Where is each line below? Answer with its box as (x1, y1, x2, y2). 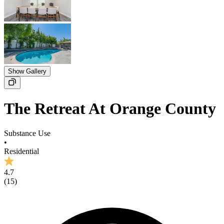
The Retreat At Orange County (4, 99, 216, 118)
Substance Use (4, 128, 50, 137)
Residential (4, 146, 39, 155)
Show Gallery (8, 67, 46, 75)
